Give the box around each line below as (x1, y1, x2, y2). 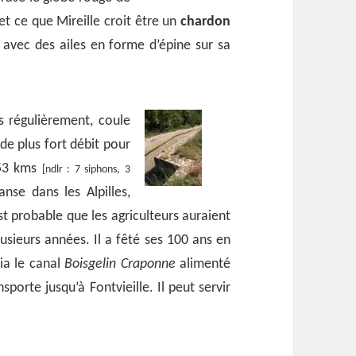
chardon (180, 14, 230, 29)
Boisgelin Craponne (64, 256, 176, 272)
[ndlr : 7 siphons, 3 (41, 163, 130, 176)
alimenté (175, 256, 230, 272)
